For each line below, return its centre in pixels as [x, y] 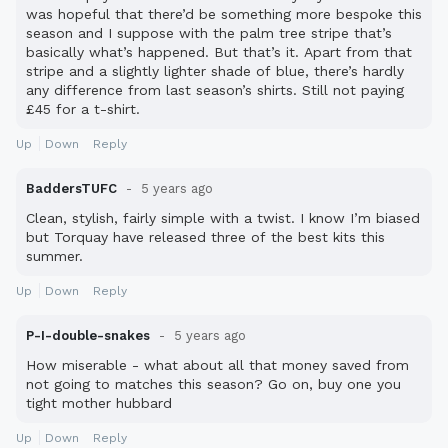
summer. [54, 256]
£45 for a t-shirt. [83, 109]
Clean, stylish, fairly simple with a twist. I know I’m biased [223, 218]
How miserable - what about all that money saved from [217, 365]
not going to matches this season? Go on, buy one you [213, 384]
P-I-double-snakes [88, 336]
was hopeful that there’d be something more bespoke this [224, 14]
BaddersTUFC [73, 189]
